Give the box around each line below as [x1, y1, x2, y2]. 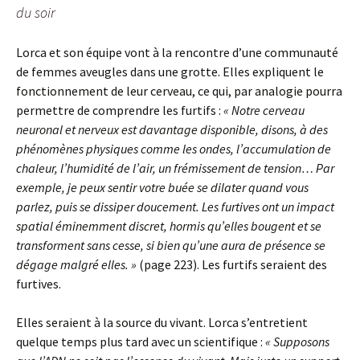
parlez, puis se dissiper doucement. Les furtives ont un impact [16, 198, 334, 215]
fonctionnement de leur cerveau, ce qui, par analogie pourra [16, 82, 342, 99]
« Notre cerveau [223, 101, 305, 118]
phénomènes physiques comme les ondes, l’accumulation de [16, 140, 331, 157]
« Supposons [265, 333, 329, 350]
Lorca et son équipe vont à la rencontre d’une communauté [16, 43, 338, 60]
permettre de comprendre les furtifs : [16, 101, 223, 118]
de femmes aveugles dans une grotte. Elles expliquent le [16, 63, 324, 80]
